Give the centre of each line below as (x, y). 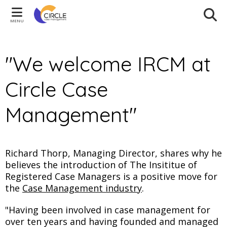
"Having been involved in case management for (108, 210)
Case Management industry (82, 188)
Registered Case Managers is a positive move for (111, 176)
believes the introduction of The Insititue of (101, 165)
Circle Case (56, 89)
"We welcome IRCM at (108, 64)
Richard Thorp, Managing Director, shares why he (113, 153)
